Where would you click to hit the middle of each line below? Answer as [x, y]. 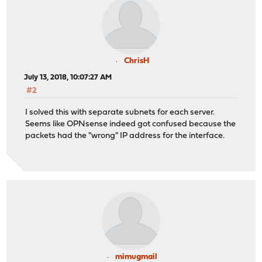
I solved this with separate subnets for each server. [120, 112]
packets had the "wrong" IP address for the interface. [125, 136]
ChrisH [136, 61]
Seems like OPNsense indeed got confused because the [131, 124]
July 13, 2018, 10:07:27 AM [68, 78]
